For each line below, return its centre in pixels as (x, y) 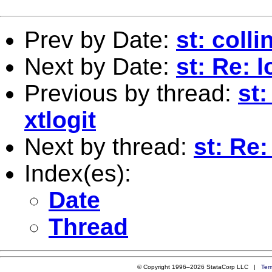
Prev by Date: (100, 39)
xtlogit (60, 120)
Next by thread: (109, 146)
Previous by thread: (131, 93)
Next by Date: (100, 66)
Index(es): (78, 173)
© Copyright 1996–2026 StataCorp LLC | (199, 267)
